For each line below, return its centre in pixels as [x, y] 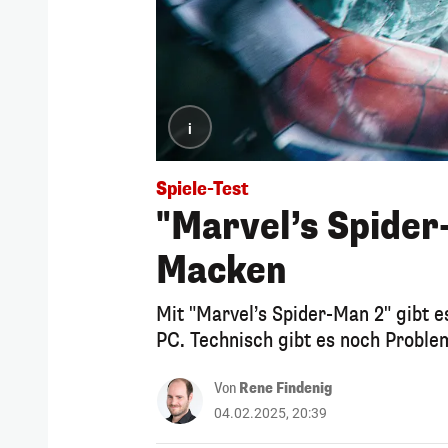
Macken [221, 270]
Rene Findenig [285, 388]
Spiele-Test [202, 188]
